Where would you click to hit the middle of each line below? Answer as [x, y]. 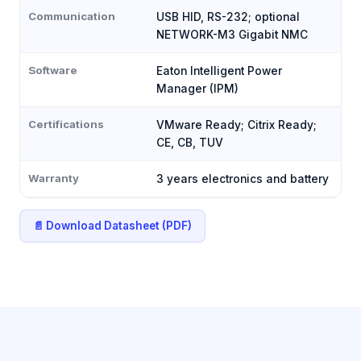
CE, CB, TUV [190, 143]
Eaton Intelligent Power [219, 71]
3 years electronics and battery [243, 179]
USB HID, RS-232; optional [228, 17]
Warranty [54, 178]
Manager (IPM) [197, 89]
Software [53, 70]
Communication [72, 16]
